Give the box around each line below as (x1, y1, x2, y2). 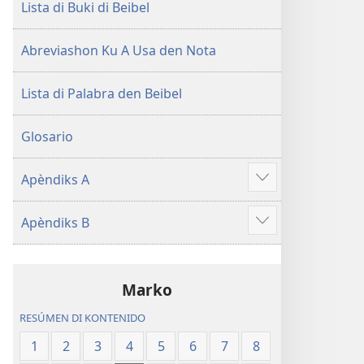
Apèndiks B (21, 214, 89, 232)
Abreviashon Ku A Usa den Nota (21, 41, 216, 59)
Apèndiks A (21, 171, 89, 188)
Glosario (21, 128, 73, 145)
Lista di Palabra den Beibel (21, 84, 182, 102)
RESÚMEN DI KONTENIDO (19, 310, 146, 326)
